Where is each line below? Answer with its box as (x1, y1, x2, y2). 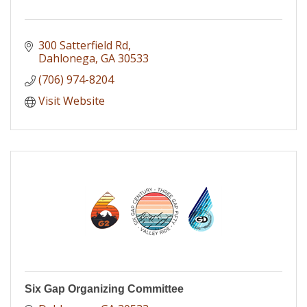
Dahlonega (38, 50, 95, 66)
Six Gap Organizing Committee (25, 282, 184, 295)
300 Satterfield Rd (38, 37, 128, 53)
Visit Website (38, 93, 105, 108)
